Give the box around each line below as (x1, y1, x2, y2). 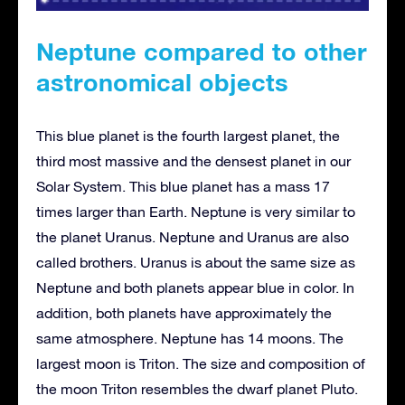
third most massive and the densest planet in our (36, 152, 351, 169)
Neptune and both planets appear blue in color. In (36, 278, 354, 296)
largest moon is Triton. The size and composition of (36, 354, 365, 372)
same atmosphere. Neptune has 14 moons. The (36, 329, 344, 346)
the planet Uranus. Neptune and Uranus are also (36, 228, 349, 245)
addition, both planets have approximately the (36, 304, 332, 321)
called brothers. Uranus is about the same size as (36, 253, 355, 270)
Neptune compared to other (36, 36, 367, 66)
